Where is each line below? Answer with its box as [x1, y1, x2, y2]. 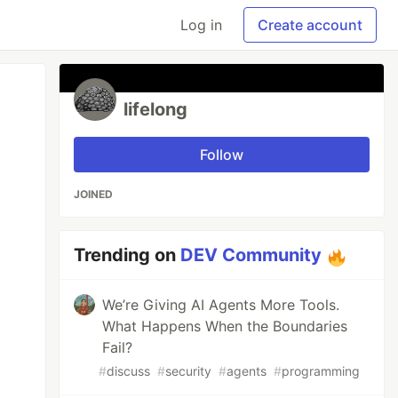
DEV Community [180, 244, 322, 266]
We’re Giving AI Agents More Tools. [102, 296, 340, 314]
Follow [200, 146, 244, 163]
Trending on [74, 244, 181, 266]
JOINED [74, 187, 114, 201]
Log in [180, 16, 222, 34]
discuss [107, 363, 151, 378]
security [165, 363, 212, 378]
